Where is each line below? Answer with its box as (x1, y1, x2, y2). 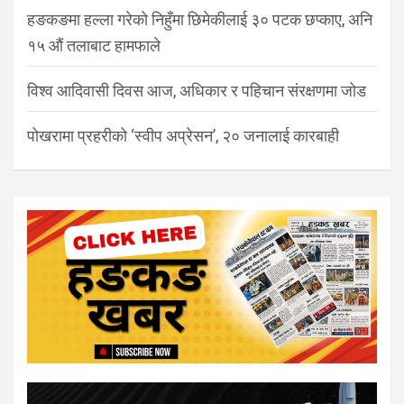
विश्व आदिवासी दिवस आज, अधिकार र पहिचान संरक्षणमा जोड (27, 81, 366, 101)
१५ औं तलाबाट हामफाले (27, 36, 161, 56)
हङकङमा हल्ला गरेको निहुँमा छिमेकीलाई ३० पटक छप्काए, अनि (27, 10, 372, 30)
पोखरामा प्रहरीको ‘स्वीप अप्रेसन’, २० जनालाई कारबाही (27, 126, 339, 146)
